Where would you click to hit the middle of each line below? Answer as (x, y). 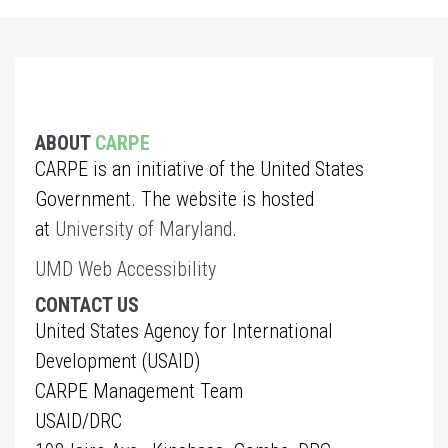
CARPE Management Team (139, 391)
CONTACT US (87, 305)
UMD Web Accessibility (125, 269)
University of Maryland (143, 229)
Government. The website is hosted (174, 199)
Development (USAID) (117, 361)
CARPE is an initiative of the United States (199, 169)
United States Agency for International (184, 331)
